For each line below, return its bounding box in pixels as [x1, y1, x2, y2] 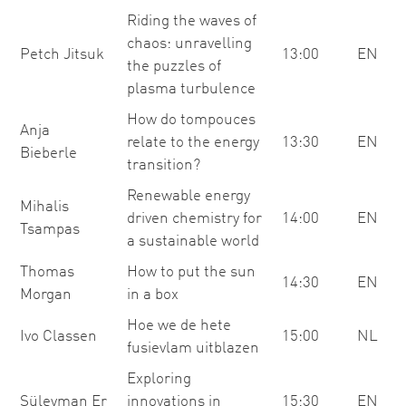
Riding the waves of [127, 14, 256, 29]
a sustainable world [127, 234, 259, 249]
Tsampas [20, 222, 80, 237]
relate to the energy [127, 135, 259, 150]
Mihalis [20, 199, 69, 215]
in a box [127, 287, 179, 303]
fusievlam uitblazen [127, 341, 259, 356]
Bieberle [20, 146, 77, 161]
